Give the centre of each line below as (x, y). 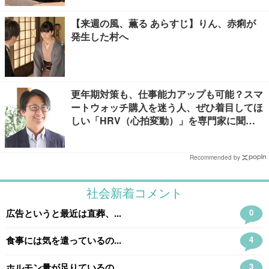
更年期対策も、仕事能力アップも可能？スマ (167, 94)
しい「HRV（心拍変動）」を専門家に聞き (163, 120)
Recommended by (215, 157)
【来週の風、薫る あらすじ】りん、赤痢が (163, 23)
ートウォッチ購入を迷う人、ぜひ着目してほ (167, 107)
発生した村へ (100, 36)
